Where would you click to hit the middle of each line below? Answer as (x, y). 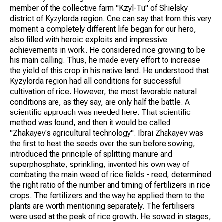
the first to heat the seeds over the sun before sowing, (103, 143)
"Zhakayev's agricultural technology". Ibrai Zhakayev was (107, 133)
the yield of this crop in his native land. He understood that (109, 70)
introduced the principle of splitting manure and (91, 154)
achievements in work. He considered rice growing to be (108, 50)
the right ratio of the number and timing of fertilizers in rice (110, 185)
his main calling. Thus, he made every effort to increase (105, 60)
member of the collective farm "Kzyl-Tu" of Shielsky (99, 8)
